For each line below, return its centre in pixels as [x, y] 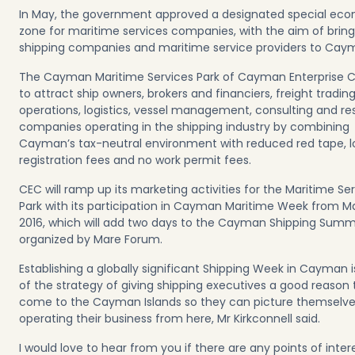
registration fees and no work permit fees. [135, 160]
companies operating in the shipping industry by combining [184, 127]
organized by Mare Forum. [91, 239]
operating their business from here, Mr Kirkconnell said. [173, 319]
